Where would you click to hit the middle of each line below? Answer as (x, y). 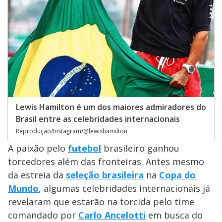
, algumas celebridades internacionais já (124, 189)
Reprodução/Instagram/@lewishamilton (72, 131)
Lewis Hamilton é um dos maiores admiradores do (111, 107)
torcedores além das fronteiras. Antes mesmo (106, 162)
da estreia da (37, 175)
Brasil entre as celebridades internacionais (98, 119)
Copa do (177, 175)
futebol (84, 148)
